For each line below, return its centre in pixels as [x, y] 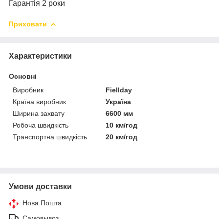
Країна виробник [39, 101]
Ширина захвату [39, 113]
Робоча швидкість [41, 125]
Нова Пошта [42, 203]
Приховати [28, 24]
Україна [119, 101]
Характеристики [40, 56]
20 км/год [122, 137]
